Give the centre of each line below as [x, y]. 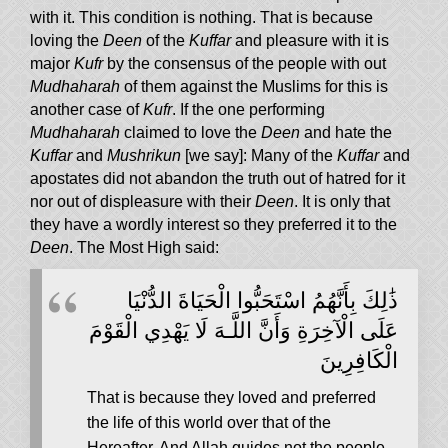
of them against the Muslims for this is [254, 87]
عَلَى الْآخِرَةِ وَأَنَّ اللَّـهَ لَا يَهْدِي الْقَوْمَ [243, 329]
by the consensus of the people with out [246, 64]
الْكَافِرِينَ [359, 359]
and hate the [348, 133]
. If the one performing [248, 110]
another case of [86, 110]
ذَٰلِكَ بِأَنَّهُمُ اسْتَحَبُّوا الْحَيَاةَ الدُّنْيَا [262, 299]
